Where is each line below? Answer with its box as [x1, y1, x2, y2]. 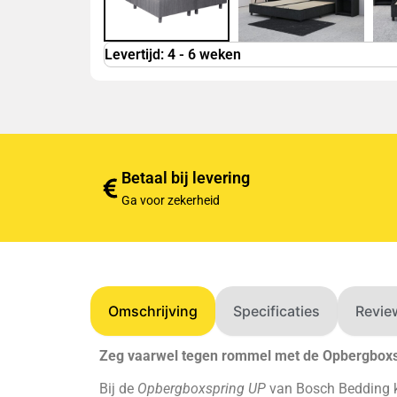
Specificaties [233, 302, 320, 320]
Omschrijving [108, 302, 198, 320]
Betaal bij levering [121, 168, 250, 187]
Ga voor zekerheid [121, 193, 220, 207]
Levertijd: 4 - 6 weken [105, 46, 241, 63]
